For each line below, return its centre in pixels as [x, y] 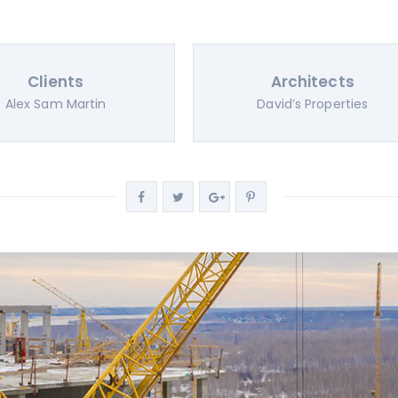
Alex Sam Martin [56, 104]
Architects [312, 82]
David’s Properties [313, 104]
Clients [56, 82]
